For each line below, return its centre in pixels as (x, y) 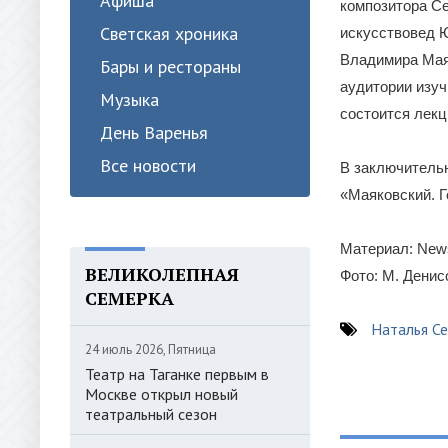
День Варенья (154, 132)
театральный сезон (151, 414)
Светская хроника (169, 33)
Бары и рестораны (170, 66)
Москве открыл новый (161, 394)
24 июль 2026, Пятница (150, 349)
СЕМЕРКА (129, 298)
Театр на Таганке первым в (177, 374)
